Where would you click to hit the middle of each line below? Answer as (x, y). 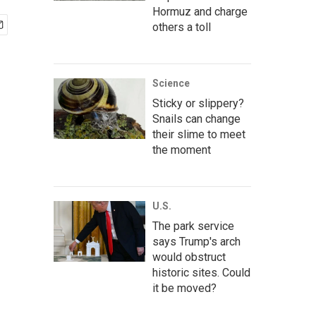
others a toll (182, 27)
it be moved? (184, 288)
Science (171, 83)
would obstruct (189, 257)
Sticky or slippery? (198, 103)
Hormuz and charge (200, 12)
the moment (182, 150)
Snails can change (196, 119)
